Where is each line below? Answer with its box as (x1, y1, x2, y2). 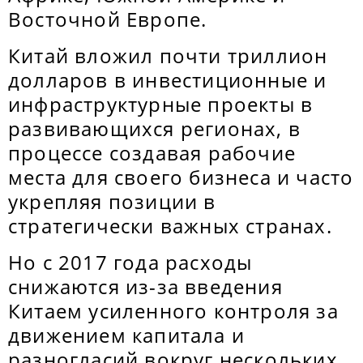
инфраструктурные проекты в (8, 91, 314, 117)
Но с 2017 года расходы (8, 249, 253, 275)
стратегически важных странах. (8, 212, 332, 239)
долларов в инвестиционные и (8, 66, 327, 93)
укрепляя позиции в (8, 188, 216, 215)
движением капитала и (8, 322, 245, 348)
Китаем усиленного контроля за (8, 297, 339, 324)
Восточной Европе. (8, 6, 207, 32)
